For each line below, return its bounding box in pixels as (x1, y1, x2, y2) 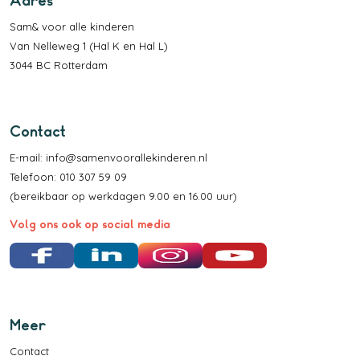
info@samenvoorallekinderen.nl (46, 151, 207, 164)
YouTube (266, 245, 308, 258)
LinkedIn (137, 245, 179, 258)
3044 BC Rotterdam (10, 59, 108, 72)
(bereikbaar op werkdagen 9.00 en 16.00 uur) (10, 190, 237, 202)
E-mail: (10, 151, 46, 164)
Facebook (73, 245, 124, 258)
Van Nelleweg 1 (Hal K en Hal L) (10, 39, 168, 52)
